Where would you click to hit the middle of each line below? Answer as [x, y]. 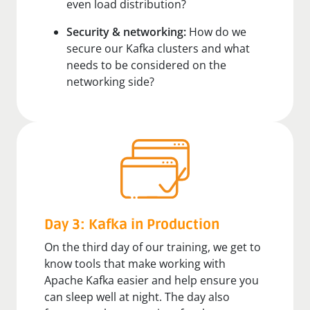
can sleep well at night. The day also [137, 297]
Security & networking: [126, 31]
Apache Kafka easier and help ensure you [152, 280]
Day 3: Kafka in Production [132, 225]
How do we [216, 31]
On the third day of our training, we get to [153, 247]
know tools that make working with [135, 263]
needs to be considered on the [146, 65]
